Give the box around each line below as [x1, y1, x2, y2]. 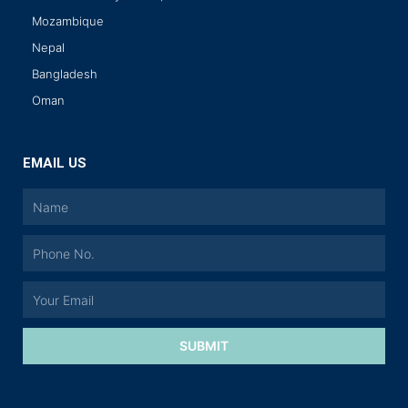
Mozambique [32, 14, 104, 29]
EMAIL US [23, 155, 87, 172]
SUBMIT [179, 338, 229, 354]
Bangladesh [32, 66, 97, 82]
